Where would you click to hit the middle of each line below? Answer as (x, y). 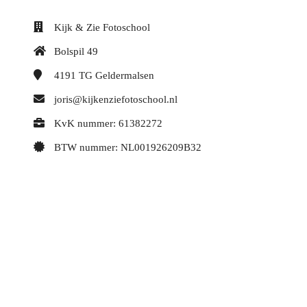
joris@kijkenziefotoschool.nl (116, 99)
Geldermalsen (125, 75)
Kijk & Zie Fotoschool (102, 27)
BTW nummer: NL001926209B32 (128, 147)
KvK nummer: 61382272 (108, 123)
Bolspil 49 (76, 51)
